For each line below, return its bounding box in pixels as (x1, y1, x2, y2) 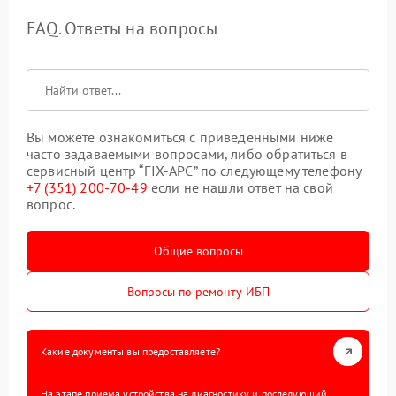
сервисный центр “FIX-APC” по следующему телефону (27, 162, 362, 179)
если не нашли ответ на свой (147, 179, 333, 196)
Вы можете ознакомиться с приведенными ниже (27, 128, 334, 146)
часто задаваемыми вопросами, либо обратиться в (27, 145, 347, 163)
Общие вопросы (153, 243, 243, 259)
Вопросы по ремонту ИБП (126, 284, 270, 300)
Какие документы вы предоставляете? (41, 345, 221, 358)
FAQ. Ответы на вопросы (27, 17, 218, 40)
